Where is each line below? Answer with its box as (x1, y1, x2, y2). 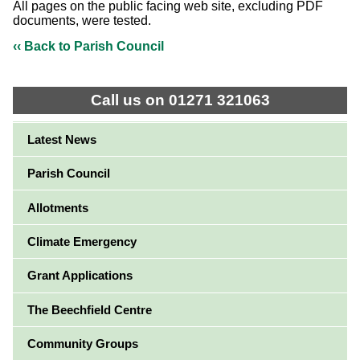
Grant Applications (27, 268, 133, 283)
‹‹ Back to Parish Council (13, 39, 164, 53)
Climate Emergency (27, 234, 137, 248)
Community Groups (27, 337, 138, 351)
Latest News (27, 132, 96, 146)
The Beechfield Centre (27, 302, 152, 317)
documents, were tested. (13, 13, 151, 27)
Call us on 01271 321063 (90, 91, 270, 108)
